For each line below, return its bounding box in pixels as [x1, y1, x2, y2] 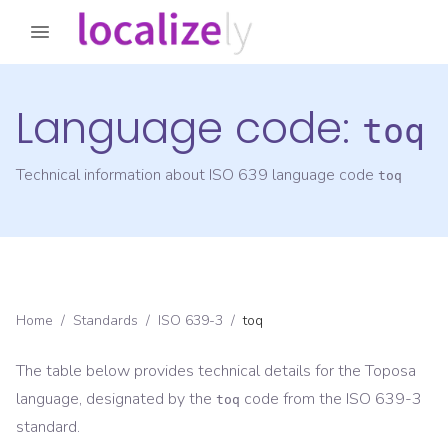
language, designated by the [16, 388, 212, 411]
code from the [240, 388, 346, 411]
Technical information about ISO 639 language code [16, 164, 378, 187]
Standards [73, 311, 138, 331]
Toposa [365, 360, 416, 383]
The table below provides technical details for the [16, 360, 365, 383]
